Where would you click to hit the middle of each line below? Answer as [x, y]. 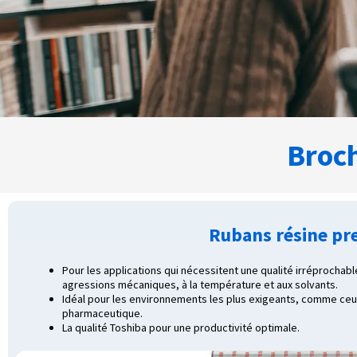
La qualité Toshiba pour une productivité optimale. [181, 328]
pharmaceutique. [102, 314]
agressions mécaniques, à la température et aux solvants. [200, 285]
